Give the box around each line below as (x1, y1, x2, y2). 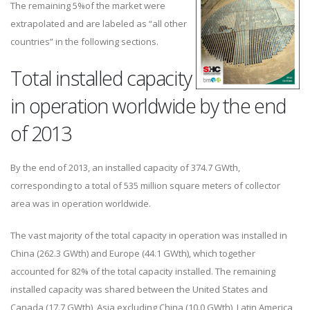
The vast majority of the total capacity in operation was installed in (10, 229, 287, 242)
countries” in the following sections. (10, 35, 158, 48)
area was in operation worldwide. (10, 197, 151, 210)
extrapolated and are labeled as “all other (10, 17, 187, 30)
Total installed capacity (10, 64, 192, 92)
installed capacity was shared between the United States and (10, 283, 268, 296)
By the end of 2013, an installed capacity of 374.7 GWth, (10, 161, 240, 174)
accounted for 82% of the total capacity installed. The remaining (10, 265, 275, 278)
